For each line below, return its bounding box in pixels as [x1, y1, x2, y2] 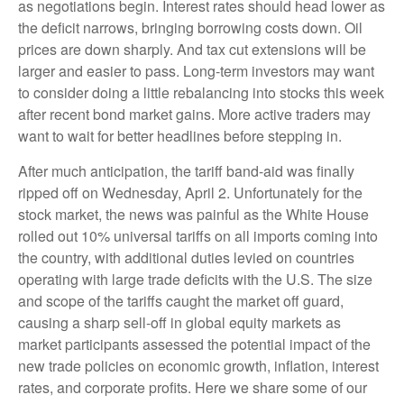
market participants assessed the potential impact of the [18, 334, 371, 354]
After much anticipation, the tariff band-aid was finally [18, 161, 354, 181]
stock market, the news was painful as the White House [18, 204, 369, 225]
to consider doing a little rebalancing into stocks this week [18, 82, 384, 103]
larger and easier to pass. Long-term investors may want [18, 60, 374, 81]
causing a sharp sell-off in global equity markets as [18, 312, 341, 333]
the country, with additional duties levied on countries [18, 247, 354, 268]
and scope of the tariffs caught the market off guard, [18, 290, 344, 311]
